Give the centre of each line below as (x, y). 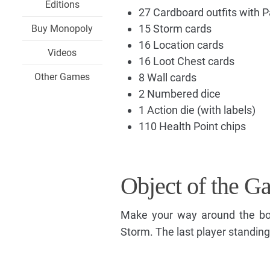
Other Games (62, 77)
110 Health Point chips (192, 127)
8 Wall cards (167, 78)
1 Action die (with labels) (197, 110)
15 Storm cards (175, 29)
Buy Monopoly (62, 29)
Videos (62, 53)
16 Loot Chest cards (186, 61)
